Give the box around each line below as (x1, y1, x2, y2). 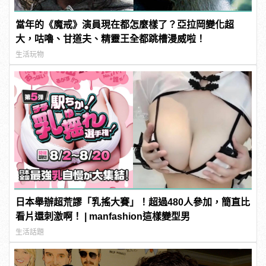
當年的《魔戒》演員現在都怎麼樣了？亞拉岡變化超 (15, 19, 235, 30)
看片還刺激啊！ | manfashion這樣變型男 (15, 211, 191, 222)
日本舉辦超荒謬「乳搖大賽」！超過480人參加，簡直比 (15, 197, 251, 208)
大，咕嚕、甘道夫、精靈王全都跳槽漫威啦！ (15, 33, 206, 44)
